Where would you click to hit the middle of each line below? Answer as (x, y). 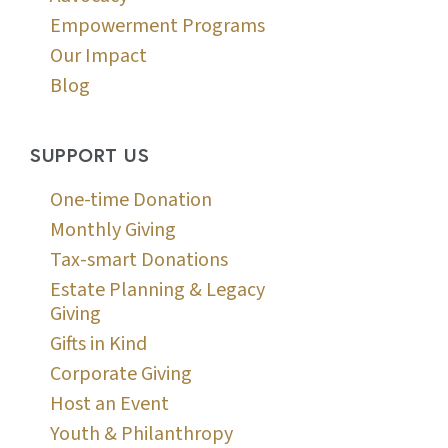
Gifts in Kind (98, 344)
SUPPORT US (89, 155)
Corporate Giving (121, 374)
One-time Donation (131, 200)
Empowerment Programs (157, 26)
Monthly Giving (113, 230)
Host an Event (109, 404)
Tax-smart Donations (139, 260)
